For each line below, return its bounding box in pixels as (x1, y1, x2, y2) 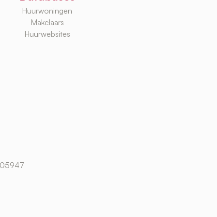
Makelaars (30, 17, 64, 28)
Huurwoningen (22, 6, 72, 16)
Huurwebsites (24, 29, 70, 39)
